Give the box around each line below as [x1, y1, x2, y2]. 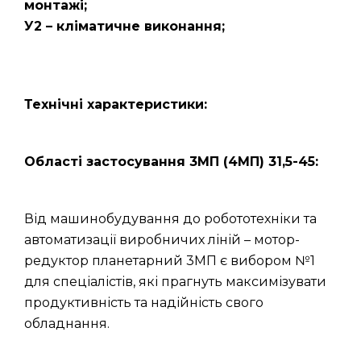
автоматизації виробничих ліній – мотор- [24, 232, 300, 247]
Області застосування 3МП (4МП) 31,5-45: [24, 154, 318, 169]
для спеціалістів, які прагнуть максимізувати [24, 274, 326, 289]
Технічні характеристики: [24, 97, 207, 112]
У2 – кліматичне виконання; [24, 19, 225, 34]
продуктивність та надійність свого [24, 295, 263, 310]
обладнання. [24, 316, 110, 331]
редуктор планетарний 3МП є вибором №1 [24, 253, 315, 268]
